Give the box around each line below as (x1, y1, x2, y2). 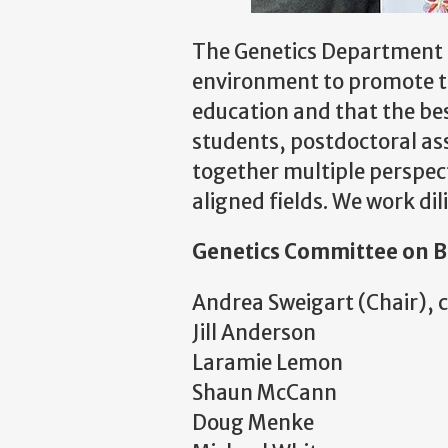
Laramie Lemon (192, 349, 347, 376)
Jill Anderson (192, 319, 320, 346)
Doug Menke (192, 409, 318, 436)
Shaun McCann (192, 379, 341, 406)
